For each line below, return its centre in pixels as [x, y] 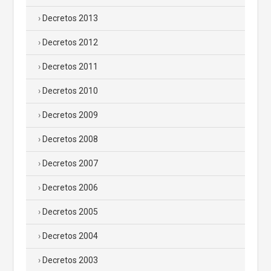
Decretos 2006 [70, 187]
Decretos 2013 [70, 18]
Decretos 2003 [70, 260]
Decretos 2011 [70, 66]
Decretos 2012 [70, 42]
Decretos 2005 [70, 211]
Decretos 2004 [70, 236]
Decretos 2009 [70, 115]
